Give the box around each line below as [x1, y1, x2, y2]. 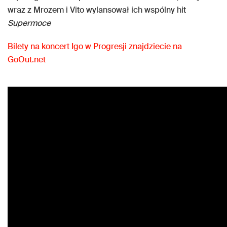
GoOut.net [8, 54, 46, 65]
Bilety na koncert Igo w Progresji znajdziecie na [8, 41, 182, 52]
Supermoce [8, 18, 51, 29]
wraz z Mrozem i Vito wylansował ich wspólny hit [8, 5, 186, 16]
